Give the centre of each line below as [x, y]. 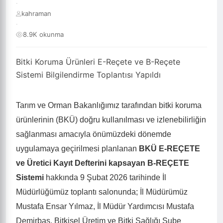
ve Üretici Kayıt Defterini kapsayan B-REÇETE [103, 163]
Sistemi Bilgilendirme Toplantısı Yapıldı [88, 75]
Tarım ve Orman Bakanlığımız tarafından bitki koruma [109, 105]
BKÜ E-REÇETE [169, 149]
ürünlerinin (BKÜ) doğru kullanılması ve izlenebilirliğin [111, 120]
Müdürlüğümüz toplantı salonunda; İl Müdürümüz [102, 192]
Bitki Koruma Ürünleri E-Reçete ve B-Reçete [98, 62]
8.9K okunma [43, 34]
